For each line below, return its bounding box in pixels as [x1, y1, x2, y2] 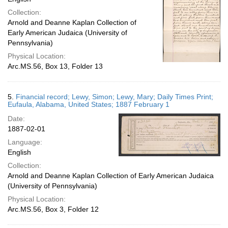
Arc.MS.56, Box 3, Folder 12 [8, 205, 99, 213]
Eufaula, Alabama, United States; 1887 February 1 [8, 100, 169, 108]
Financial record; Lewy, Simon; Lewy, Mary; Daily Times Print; [16, 93, 213, 101]
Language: [8, 138, 42, 146]
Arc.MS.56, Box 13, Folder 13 [8, 62, 103, 70]
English [8, 148, 31, 156]
